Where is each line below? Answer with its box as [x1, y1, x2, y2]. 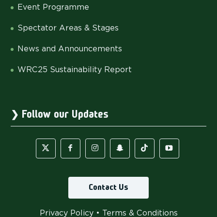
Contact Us [89, 183, 128, 191]
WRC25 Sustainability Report [17, 64, 132, 74]
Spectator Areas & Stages [17, 23, 119, 32]
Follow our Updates [22, 109, 108, 120]
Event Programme [17, 2, 89, 12]
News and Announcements [17, 44, 122, 53]
